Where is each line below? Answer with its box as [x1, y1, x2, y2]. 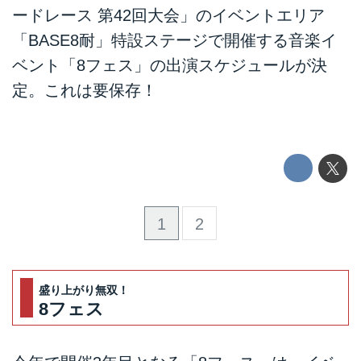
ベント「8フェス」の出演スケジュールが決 [12, 56, 327, 75]
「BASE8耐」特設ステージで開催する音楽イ [12, 31, 337, 50]
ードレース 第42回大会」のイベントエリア [12, 6, 325, 25]
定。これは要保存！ [12, 81, 157, 100]
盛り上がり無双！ [39, 283, 130, 297]
